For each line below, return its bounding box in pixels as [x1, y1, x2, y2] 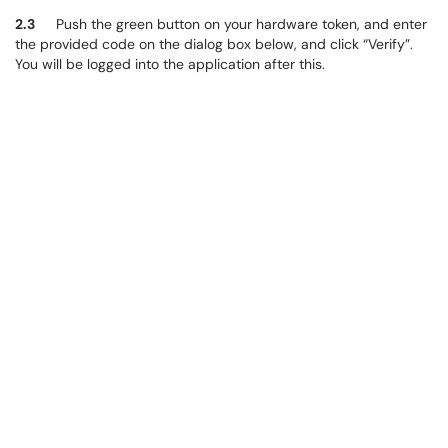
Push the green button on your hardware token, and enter [56, 15, 427, 33]
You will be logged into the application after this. [15, 55, 329, 73]
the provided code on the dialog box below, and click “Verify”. [15, 35, 417, 53]
